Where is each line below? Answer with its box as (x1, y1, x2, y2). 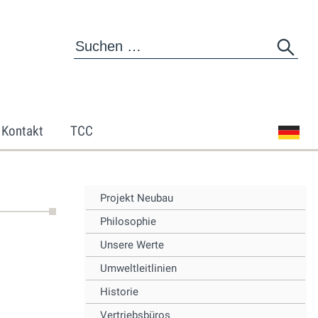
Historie (100, 285, 138, 298)
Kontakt (1, 123, 43, 139)
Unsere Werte (100, 238, 164, 251)
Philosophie (100, 215, 156, 228)
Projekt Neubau (100, 192, 173, 204)
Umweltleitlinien (100, 262, 177, 275)
